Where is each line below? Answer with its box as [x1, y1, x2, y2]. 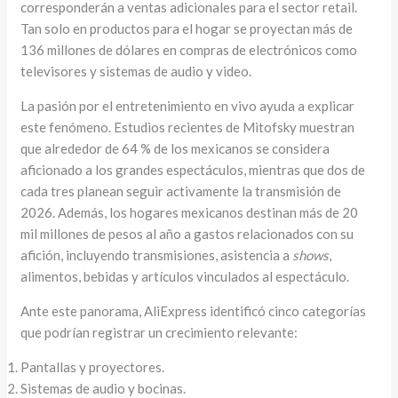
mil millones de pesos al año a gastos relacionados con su [20, 225, 354, 242]
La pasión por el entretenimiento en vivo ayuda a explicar [20, 97, 355, 114]
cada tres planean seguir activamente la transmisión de [20, 182, 342, 199]
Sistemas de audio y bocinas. [20, 379, 187, 396]
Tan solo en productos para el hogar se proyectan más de [20, 20, 354, 36]
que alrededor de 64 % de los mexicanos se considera [20, 139, 330, 156]
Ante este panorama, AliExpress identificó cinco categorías [20, 302, 367, 319]
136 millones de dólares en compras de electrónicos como [20, 41, 358, 58]
